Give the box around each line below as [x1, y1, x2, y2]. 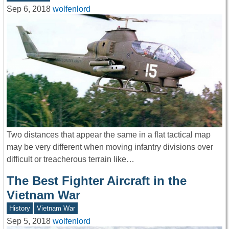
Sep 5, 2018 [7, 217, 51, 226]
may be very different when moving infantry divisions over [7, 142, 213, 151]
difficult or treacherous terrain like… [7, 154, 134, 164]
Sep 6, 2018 [7, 5, 51, 14]
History [9, 204, 30, 212]
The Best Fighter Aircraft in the [7, 173, 187, 188]
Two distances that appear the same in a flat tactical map [7, 130, 211, 139]
